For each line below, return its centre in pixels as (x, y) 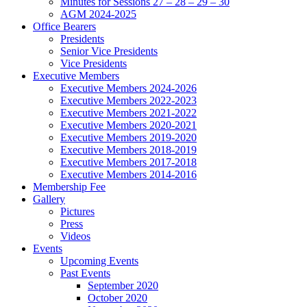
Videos (75, 236)
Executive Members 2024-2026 (128, 88)
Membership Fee (69, 186)
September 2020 (123, 285)
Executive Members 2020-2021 (128, 125)
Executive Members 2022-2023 (128, 100)
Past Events (85, 273)
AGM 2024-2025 (98, 14)
